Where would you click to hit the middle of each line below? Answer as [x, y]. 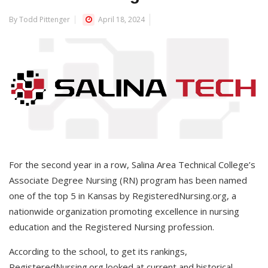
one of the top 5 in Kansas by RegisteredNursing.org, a [123, 196]
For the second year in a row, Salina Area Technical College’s [132, 165]
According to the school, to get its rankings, [98, 252]
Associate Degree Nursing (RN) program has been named [128, 180]
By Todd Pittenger [39, 19]
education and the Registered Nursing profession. [112, 227]
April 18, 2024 [121, 19]
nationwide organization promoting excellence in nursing [124, 211]
